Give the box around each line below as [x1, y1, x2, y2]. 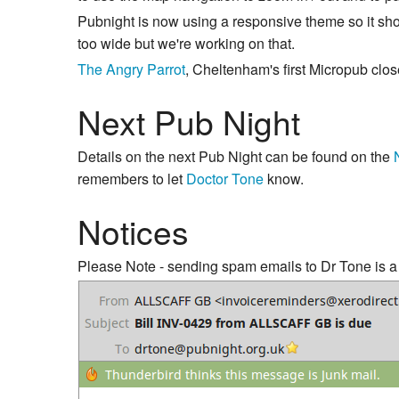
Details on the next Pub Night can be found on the [77, 145, 394, 167]
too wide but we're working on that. [77, 33, 295, 54]
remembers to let [77, 167, 186, 189]
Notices [77, 207, 189, 255]
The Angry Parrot [77, 59, 185, 80]
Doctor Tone [186, 167, 264, 189]
